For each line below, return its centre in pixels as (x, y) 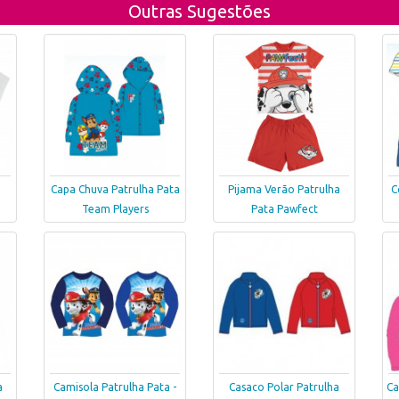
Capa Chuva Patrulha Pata (115, 190)
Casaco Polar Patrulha (284, 387)
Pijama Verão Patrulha (284, 190)
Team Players (115, 209)
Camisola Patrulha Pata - (115, 387)
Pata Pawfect (284, 209)
